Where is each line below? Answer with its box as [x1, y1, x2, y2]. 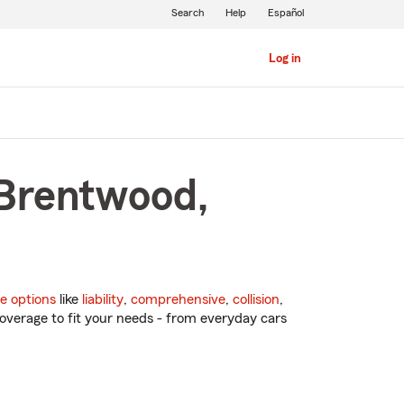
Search [170, 7, 204, 18]
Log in [268, 52, 301, 65]
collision [233, 292, 280, 308]
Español [267, 7, 304, 18]
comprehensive [131, 292, 225, 308]
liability [82, 292, 124, 308]
